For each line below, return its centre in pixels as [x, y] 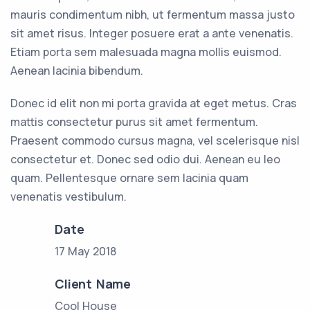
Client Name [93, 284]
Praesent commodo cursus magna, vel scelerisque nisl [155, 141]
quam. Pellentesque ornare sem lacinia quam [129, 178]
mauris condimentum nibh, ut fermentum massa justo [153, 15]
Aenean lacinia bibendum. [77, 71]
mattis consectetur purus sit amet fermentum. [134, 122]
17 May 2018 [86, 252]
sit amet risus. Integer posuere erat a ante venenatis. [152, 34]
